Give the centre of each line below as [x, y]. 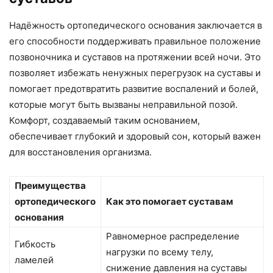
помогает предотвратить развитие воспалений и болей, [134, 88]
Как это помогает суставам [170, 201]
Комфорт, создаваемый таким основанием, [105, 120]
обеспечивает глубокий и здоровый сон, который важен [135, 136]
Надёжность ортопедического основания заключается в [136, 25]
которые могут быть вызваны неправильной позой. [123, 104]
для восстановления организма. [80, 152]
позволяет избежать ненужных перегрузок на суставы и [135, 73]
